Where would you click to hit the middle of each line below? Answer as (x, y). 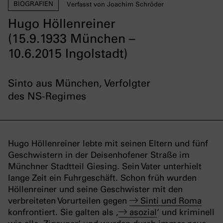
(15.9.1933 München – (72, 39)
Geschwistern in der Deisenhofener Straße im (99, 155)
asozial (143, 212)
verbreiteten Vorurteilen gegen (69, 201)
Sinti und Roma (171, 201)
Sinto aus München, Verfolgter (79, 83)
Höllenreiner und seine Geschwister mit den (95, 189)
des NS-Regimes (47, 96)
